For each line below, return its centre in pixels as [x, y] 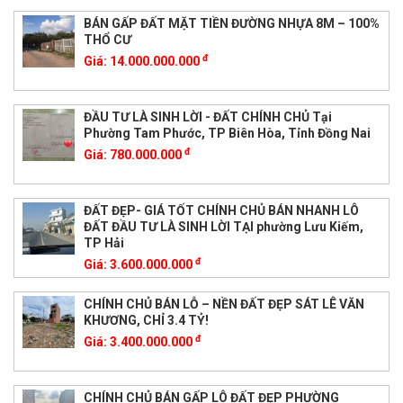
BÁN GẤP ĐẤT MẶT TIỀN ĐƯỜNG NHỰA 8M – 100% [231, 23]
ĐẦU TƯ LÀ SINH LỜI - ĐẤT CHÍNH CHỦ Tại [207, 116]
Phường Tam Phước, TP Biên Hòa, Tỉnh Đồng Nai [227, 133]
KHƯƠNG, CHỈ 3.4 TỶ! [146, 320]
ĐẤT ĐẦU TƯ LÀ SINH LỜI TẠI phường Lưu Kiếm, [223, 226]
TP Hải [103, 242]
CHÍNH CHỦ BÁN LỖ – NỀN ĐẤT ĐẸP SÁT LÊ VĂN [224, 304]
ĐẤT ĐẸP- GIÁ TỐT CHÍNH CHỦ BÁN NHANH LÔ [221, 210]
